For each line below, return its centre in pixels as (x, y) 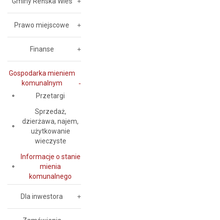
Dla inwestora (42, 196)
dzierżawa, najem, (50, 121)
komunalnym (42, 83)
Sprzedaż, (50, 111)
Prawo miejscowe (42, 25)
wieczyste (50, 141)
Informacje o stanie (50, 157)
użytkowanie (50, 131)
